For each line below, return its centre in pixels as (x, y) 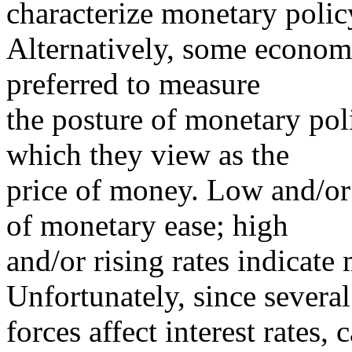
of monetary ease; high (147, 225)
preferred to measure (133, 84)
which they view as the (148, 154)
